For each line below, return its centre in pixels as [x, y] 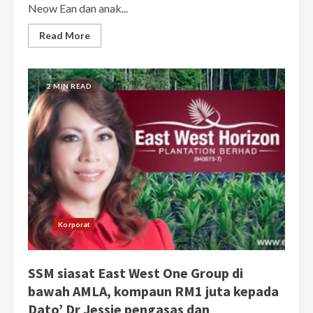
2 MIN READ [69, 86]
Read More [65, 36]
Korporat [74, 225]
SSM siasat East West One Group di [136, 273]
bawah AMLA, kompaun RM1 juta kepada [153, 291]
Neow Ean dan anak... [78, 8]
